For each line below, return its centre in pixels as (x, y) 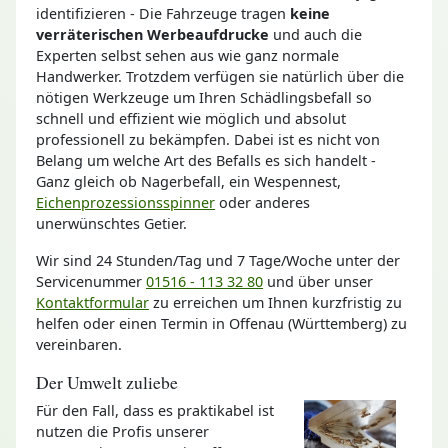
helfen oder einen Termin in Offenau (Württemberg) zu (221, 323)
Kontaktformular (92, 302)
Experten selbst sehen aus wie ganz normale (187, 55)
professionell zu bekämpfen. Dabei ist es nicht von (208, 139)
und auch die (315, 34)
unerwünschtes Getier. (111, 223)
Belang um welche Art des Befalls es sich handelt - (206, 160)
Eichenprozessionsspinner (125, 202)
